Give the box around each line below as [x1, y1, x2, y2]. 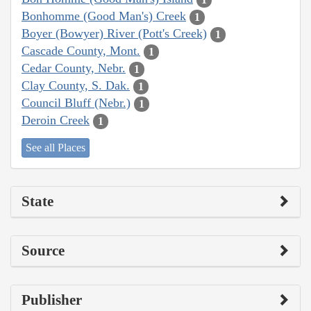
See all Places [26, 141, 85, 153]
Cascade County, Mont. [22, 44, 140, 58]
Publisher [22, 291, 82, 308]
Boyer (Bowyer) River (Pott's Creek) [22, 26, 207, 41]
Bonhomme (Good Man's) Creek [22, 9, 186, 24]
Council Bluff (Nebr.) [22, 96, 131, 110]
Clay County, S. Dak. [22, 78, 130, 93]
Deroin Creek [22, 113, 90, 128]
